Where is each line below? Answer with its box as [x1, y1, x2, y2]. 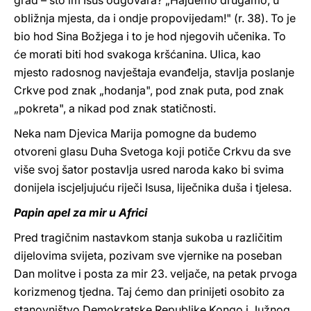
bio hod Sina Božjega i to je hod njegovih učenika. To [14, 29, 286, 43]
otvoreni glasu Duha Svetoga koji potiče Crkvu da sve [14, 144, 291, 158]
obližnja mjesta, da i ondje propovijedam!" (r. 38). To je [14, 11, 296, 25]
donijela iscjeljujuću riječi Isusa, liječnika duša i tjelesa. [14, 180, 292, 194]
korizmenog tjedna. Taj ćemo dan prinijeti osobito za [14, 285, 285, 299]
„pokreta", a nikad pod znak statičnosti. [14, 101, 216, 115]
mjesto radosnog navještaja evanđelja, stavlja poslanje [14, 65, 294, 79]
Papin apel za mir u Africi [14, 205, 147, 219]
